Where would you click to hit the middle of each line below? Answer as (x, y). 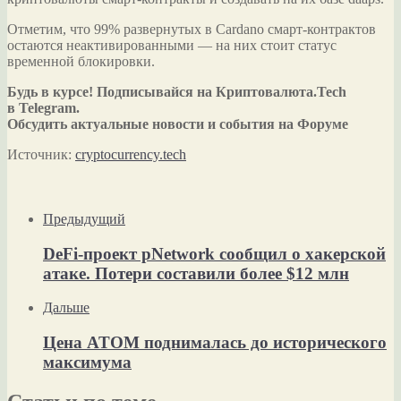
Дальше (66, 308)
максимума (87, 363)
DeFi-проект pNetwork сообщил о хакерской (214, 253)
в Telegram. (43, 107)
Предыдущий (84, 218)
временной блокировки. (83, 61)
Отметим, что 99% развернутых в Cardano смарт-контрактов (192, 29)
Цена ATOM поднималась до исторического (215, 343)
